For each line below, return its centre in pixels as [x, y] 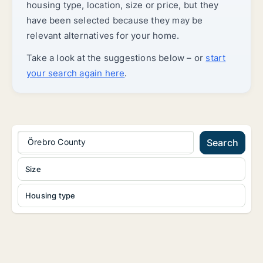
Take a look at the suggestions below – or [116, 58]
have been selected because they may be [115, 20]
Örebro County [57, 142]
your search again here [76, 73]
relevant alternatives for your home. [103, 36]
